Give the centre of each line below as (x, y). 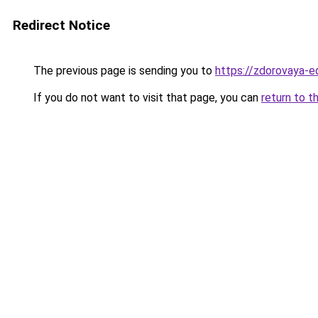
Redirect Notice (61, 25)
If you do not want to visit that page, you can (146, 98)
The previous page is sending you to (123, 71)
